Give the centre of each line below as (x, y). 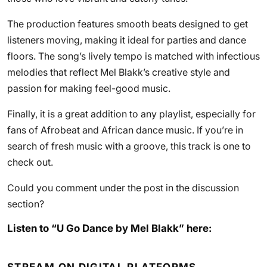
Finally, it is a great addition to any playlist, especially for (131, 114)
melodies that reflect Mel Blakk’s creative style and (119, 72)
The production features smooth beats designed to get (128, 24)
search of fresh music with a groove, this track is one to (129, 146)
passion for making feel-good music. (89, 88)
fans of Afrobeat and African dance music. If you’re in (125, 130)
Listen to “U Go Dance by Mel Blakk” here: (109, 228)
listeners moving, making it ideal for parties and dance (127, 40)
